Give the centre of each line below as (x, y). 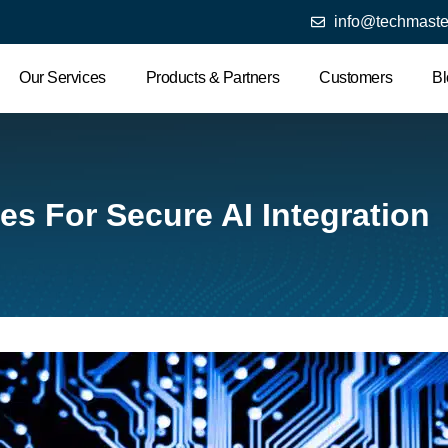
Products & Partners (212, 78)
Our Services (62, 78)
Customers (356, 78)
